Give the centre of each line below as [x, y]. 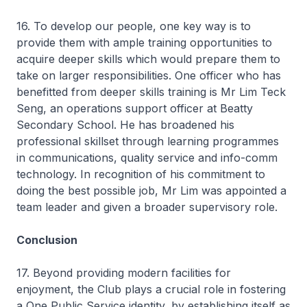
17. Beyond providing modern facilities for [124, 273]
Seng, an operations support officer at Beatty [135, 108]
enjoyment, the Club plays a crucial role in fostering [151, 289]
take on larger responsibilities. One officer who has [149, 75]
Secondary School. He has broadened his [125, 125]
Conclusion [47, 240]
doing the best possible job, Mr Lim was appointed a [151, 191]
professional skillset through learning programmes [148, 141]
